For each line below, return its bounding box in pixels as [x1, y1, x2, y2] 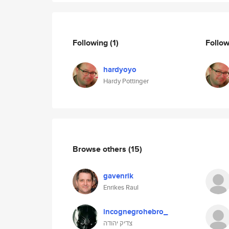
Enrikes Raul [103, 182, 139, 192]
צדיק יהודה [103, 218, 132, 228]
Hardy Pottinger [103, 76, 149, 86]
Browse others [73, 143, 128, 155]
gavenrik [103, 170, 133, 181]
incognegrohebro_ [103, 206, 168, 217]
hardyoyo [103, 64, 136, 75]
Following [73, 36, 110, 49]
